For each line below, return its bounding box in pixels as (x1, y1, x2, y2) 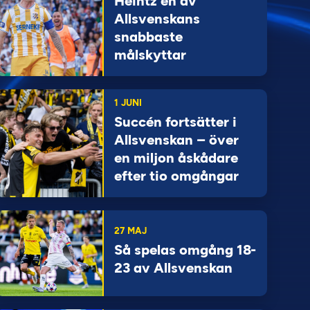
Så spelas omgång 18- (113, 241, 256, 258)
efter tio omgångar (113, 167, 239, 184)
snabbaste (113, 28, 183, 45)
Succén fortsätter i (113, 113, 237, 130)
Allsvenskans (113, 10, 200, 27)
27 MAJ (113, 226, 147, 236)
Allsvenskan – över (113, 131, 239, 148)
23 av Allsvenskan (113, 259, 232, 276)
